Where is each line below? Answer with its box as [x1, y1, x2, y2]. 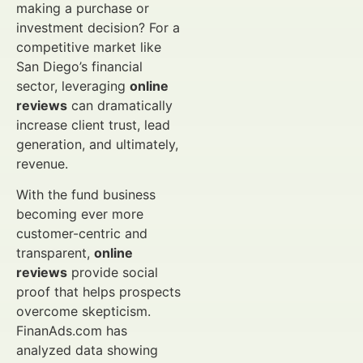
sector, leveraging [16, 78, 130, 94]
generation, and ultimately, [16, 136, 178, 152]
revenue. [16, 156, 68, 172]
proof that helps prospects [16, 284, 181, 301]
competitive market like [16, 39, 161, 55]
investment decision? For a [16, 19, 180, 36]
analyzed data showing [16, 342, 158, 359]
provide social [67, 264, 158, 281]
